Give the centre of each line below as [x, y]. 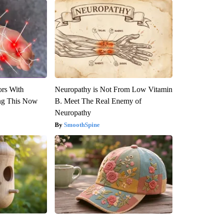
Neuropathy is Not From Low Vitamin [113, 90]
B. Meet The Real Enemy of [98, 101]
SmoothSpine [82, 125]
